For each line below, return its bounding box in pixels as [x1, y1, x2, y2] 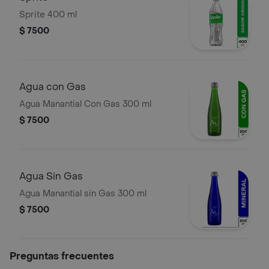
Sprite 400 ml [19, 9, 77, 20]
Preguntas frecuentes [10, 250, 114, 262]
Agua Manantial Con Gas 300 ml [19, 98, 151, 110]
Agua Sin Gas [19, 170, 83, 183]
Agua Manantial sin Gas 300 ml [19, 188, 147, 199]
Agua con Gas [19, 80, 86, 93]
